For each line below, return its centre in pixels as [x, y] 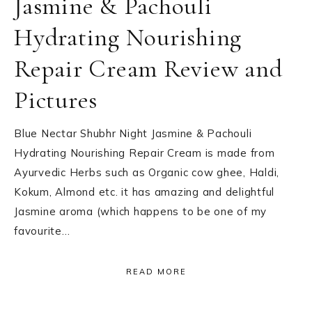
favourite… [42, 231]
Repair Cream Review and [148, 68]
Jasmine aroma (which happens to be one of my [140, 211]
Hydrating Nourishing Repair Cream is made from [145, 153]
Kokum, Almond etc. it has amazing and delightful [144, 192]
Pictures [56, 100]
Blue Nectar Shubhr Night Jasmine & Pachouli [133, 133]
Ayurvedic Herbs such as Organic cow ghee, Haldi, [147, 172]
